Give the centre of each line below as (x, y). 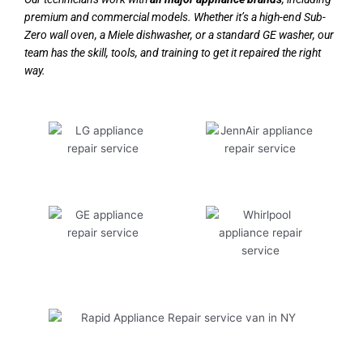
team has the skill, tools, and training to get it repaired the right (173, 53)
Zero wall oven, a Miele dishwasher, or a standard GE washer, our (179, 35)
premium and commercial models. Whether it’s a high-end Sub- (175, 17)
